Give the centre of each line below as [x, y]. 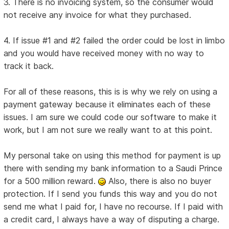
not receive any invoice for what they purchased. [98, 15]
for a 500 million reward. [51, 181]
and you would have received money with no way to [104, 53]
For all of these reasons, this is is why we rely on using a [111, 92]
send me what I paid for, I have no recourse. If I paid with [113, 207]
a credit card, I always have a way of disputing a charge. [112, 220]
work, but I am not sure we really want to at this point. [108, 130]
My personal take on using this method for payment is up [112, 156]
